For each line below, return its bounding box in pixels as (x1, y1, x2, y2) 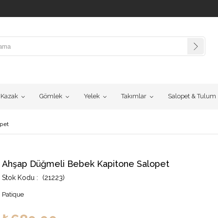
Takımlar (121, 92, 146, 100)
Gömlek (39, 92, 62, 100)
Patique (2, 191, 24, 198)
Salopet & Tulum (168, 92, 216, 100)
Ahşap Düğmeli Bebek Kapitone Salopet (2, 159, 169, 169)
